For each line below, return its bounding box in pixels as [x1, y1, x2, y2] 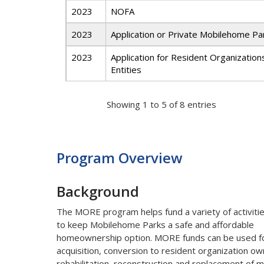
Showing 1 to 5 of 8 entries [106, 98, 216, 110]
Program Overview [56, 148, 183, 168]
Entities [110, 64, 141, 76]
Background [56, 181, 139, 202]
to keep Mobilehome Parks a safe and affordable [56, 219, 254, 231]
